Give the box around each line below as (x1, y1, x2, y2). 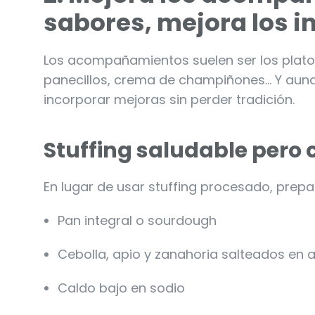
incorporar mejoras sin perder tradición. (44, 90, 295, 108)
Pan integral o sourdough (58, 211, 217, 229)
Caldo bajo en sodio (58, 278, 185, 297)
